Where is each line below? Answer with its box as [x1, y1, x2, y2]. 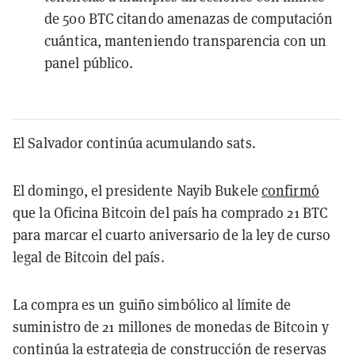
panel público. [44, 53, 134, 72]
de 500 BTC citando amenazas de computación [44, 9, 334, 28]
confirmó [261, 181, 319, 200]
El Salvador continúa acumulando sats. [13, 133, 256, 152]
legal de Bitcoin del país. [13, 247, 165, 266]
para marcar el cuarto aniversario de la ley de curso [13, 225, 331, 244]
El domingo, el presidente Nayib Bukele [13, 181, 261, 200]
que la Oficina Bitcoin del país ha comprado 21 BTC [13, 203, 328, 222]
